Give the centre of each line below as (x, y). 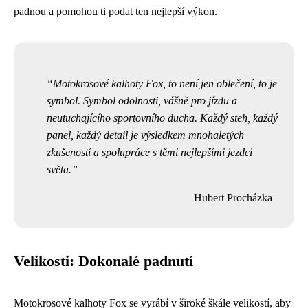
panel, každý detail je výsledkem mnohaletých (145, 135)
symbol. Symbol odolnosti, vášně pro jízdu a (142, 100)
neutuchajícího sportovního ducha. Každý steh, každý (162, 118)
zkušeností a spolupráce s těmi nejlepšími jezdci (150, 152)
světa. (59, 169)
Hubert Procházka (233, 197)
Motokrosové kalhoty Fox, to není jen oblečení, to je (165, 83)
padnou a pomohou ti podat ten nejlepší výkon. (115, 11)
